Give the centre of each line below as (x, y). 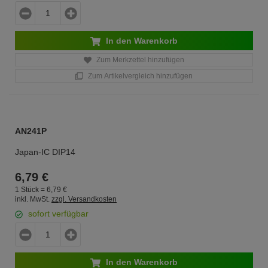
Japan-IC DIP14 (45, 152)
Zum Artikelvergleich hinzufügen (139, 76)
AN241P (31, 131)
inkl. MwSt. (32, 199)
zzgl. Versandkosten (84, 199)
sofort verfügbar (58, 214)
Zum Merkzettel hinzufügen (139, 60)
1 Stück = (31, 189)
